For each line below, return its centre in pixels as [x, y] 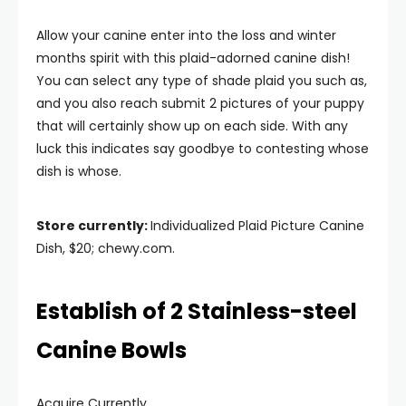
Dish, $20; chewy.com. [106, 248]
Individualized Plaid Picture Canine [257, 226]
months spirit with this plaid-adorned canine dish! [193, 58]
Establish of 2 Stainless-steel [197, 311]
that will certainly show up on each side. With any [192, 126]
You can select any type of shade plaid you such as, [202, 81]
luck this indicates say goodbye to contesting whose [203, 149]
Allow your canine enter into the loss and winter [186, 35]
